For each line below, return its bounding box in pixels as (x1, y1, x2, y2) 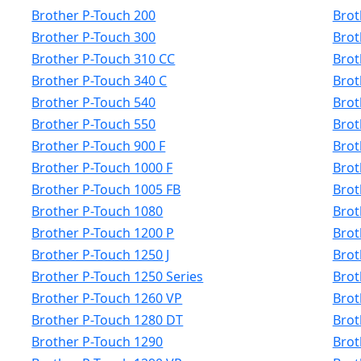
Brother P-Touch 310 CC (31, 50, 176, 68)
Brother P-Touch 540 (31, 93, 156, 111)
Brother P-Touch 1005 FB (31, 180, 181, 198)
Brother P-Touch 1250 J (31, 246, 170, 263)
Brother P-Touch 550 (31, 115, 156, 133)
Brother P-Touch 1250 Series (31, 268, 204, 285)
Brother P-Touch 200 (31, 6, 156, 24)
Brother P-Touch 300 (31, 28, 156, 46)
